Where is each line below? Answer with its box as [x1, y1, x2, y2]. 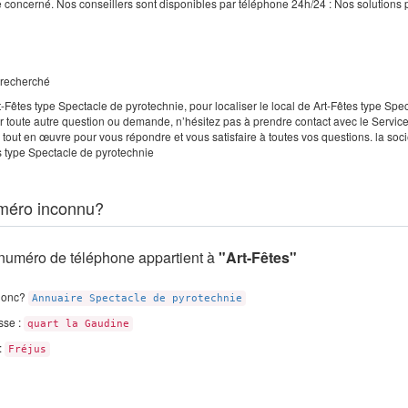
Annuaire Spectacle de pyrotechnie [32, 292, 242, 304]
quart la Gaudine [27, 318, 129, 330]
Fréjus [8, 343, 46, 355]
